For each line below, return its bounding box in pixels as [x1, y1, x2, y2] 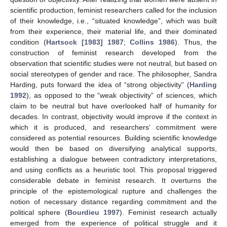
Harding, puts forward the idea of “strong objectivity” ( [10, 81, 190, 89]
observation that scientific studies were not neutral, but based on [10, 59, 217, 68]
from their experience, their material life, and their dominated [10, 27, 217, 36]
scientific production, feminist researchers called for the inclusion [10, 6, 217, 15]
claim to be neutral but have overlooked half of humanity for [10, 102, 217, 110]
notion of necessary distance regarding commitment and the [10, 198, 217, 206]
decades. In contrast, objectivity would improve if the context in [10, 112, 217, 121]
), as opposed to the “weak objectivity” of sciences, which [26, 91, 217, 100]
